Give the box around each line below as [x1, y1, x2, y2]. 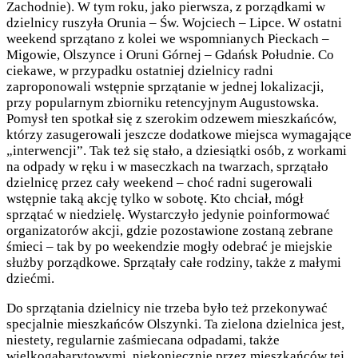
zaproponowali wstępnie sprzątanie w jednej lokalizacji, [6, 79, 324, 95]
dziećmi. [6, 271, 54, 287]
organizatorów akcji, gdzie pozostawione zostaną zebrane [6, 223, 333, 239]
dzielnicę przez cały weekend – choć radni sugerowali [6, 175, 312, 191]
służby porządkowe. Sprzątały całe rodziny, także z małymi [6, 255, 341, 271]
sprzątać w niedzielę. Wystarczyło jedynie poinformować [6, 207, 330, 223]
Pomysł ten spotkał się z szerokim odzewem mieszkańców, [6, 111, 336, 127]
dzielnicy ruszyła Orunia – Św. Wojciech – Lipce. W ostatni [6, 15, 342, 31]
